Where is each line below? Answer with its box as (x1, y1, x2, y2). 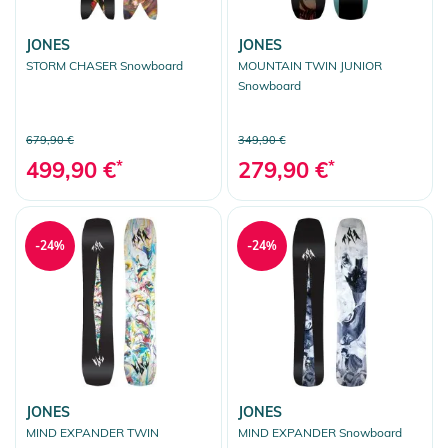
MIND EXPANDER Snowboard (237, 425, 402, 441)
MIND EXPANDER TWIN (26, 425, 159, 441)
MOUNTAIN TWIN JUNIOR (237, 58, 382, 74)
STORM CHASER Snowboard (26, 58, 183, 74)
